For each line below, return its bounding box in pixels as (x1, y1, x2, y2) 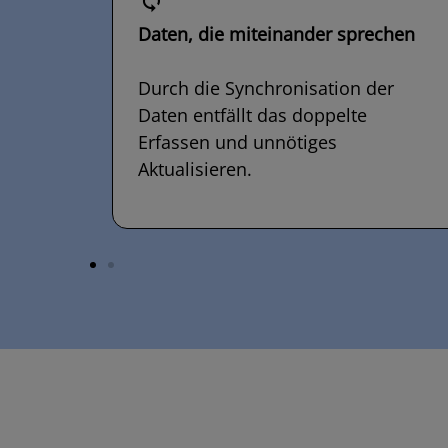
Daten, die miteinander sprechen (138, 22, 415, 47)
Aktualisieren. (138, 157, 252, 182)
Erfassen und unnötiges (138, 130, 337, 155)
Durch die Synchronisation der (138, 76, 394, 101)
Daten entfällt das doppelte (138, 103, 367, 128)
